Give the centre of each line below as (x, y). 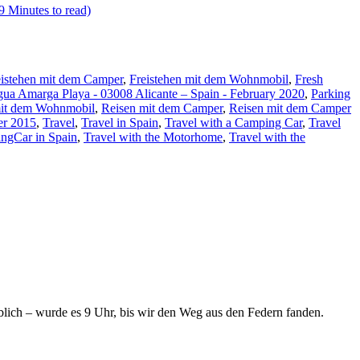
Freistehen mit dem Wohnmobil (209, 79)
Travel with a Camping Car (233, 122)
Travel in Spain (120, 122)
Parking (331, 93)
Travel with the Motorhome (153, 137)
